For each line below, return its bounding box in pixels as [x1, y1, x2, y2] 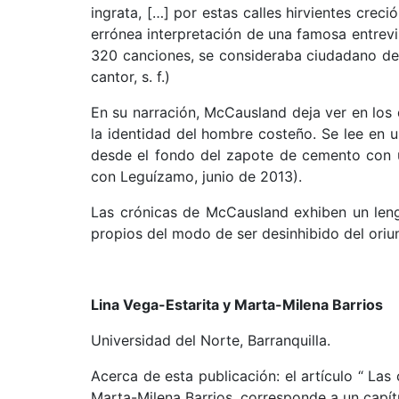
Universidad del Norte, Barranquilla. [91, 331, 330, 349]
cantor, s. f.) [91, 68, 170, 85]
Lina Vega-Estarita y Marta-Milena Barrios [91, 296, 383, 313]
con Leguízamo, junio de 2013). [91, 167, 302, 185]
